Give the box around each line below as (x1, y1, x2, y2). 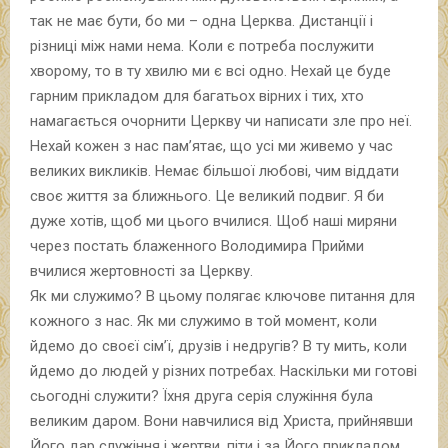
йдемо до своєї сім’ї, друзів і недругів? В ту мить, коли (30, 336, 407, 355)
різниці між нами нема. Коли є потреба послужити (30, 36, 374, 55)
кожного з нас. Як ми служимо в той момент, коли (30, 311, 377, 330)
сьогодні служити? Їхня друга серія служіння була (30, 386, 373, 405)
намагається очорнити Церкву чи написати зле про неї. (30, 111, 412, 130)
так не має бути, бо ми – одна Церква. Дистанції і (30, 11, 373, 30)
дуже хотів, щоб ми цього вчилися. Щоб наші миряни (30, 211, 397, 230)
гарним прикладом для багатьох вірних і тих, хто (30, 86, 364, 105)
